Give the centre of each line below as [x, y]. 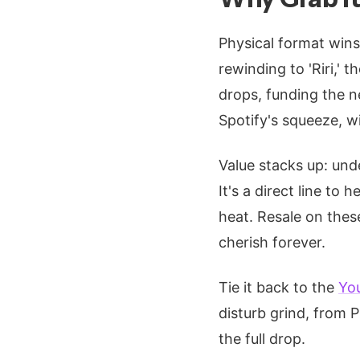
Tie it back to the [278, 287]
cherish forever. [272, 242]
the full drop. [262, 339]
